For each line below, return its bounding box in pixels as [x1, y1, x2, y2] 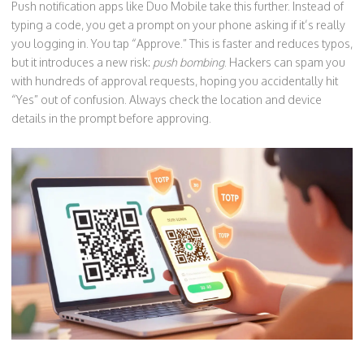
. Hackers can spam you [224, 55, 345, 69]
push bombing [153, 55, 224, 69]
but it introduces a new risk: [11, 55, 153, 69]
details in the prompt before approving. [11, 111, 211, 125]
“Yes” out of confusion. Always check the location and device [11, 93, 322, 106]
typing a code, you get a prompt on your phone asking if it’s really [11, 18, 345, 32]
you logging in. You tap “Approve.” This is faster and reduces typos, [11, 37, 353, 50]
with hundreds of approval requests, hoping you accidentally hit [11, 74, 338, 88]
